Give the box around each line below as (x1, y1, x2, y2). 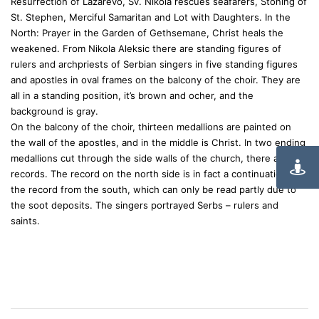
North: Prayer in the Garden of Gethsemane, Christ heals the (11, 27, 283, 38)
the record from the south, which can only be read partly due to (11, 184, 296, 195)
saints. (11, 215, 40, 226)
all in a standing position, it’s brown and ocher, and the (11, 90, 253, 101)
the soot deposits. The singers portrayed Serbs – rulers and (11, 199, 278, 211)
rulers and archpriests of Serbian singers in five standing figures (11, 58, 298, 70)
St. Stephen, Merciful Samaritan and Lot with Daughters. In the (11, 11, 291, 23)
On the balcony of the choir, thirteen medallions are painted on (11, 121, 291, 132)
